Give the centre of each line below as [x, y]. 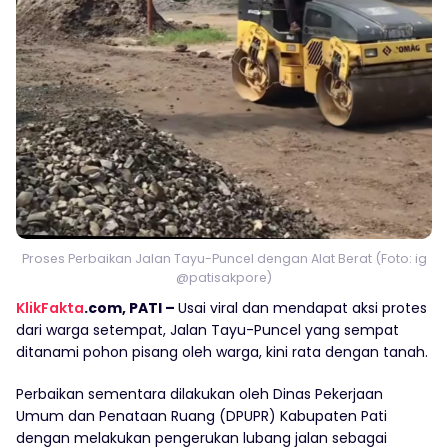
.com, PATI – [131, 308]
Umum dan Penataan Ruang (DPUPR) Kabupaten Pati [201, 416]
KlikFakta [50, 308]
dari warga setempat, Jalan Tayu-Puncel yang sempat [207, 330]
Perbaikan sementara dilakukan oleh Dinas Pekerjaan [199, 394]
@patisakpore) [224, 277]
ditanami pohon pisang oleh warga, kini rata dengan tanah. [222, 352]
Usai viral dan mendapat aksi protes [302, 308]
